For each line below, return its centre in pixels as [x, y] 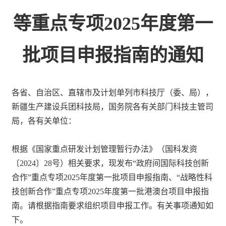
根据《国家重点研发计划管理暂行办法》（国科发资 [105, 149]
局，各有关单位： [44, 121]
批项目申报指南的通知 [113, 55]
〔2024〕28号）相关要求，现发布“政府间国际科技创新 [110, 163]
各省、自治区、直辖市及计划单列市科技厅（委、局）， [113, 92]
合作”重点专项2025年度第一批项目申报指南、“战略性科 [112, 177]
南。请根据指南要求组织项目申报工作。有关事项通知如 [113, 205]
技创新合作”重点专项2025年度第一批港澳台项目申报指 [110, 191]
